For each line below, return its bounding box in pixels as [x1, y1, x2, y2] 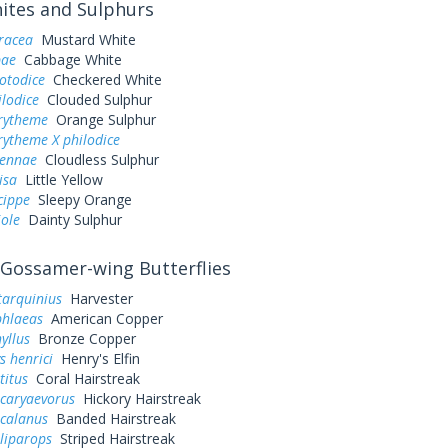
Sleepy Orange [29, 190, 132, 209]
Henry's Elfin [52, 349, 140, 368]
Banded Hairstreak [47, 409, 176, 428]
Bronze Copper [29, 329, 136, 348]
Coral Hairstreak [27, 369, 140, 388]
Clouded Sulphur [38, 90, 152, 109]
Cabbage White [15, 50, 122, 69]
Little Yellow [16, 170, 103, 189]
